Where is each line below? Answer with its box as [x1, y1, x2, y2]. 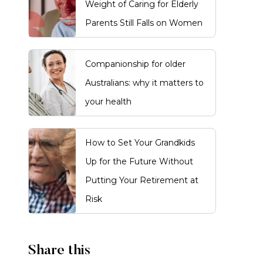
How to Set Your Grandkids [85, 137, 195, 148]
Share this [28, 244, 90, 258]
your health [85, 96, 131, 107]
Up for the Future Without [85, 156, 193, 167]
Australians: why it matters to [85, 77, 204, 88]
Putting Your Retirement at [85, 175, 198, 186]
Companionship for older [85, 59, 186, 69]
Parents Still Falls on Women [85, 18, 203, 28]
